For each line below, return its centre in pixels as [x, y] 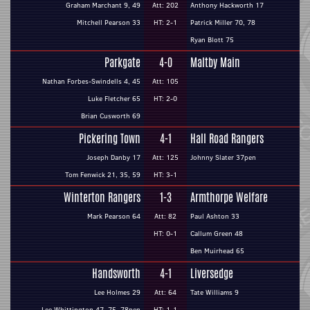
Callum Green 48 [217, 234]
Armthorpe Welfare [229, 198]
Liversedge [212, 274]
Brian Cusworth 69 [111, 116]
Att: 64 [165, 292]
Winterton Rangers [102, 198]
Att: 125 [165, 157]
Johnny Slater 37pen [223, 157]
